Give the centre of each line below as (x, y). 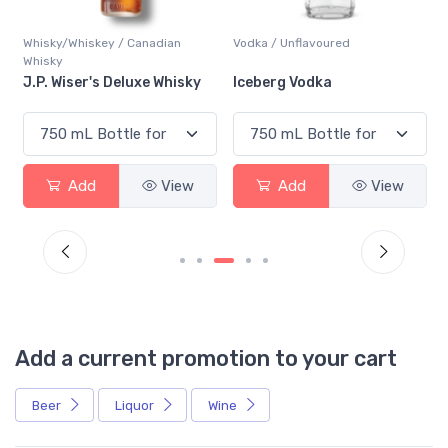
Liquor (136, 405)
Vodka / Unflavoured (291, 42)
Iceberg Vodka (282, 82)
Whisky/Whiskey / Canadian (102, 42)
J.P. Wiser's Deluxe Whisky (112, 82)
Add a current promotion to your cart (206, 358)
